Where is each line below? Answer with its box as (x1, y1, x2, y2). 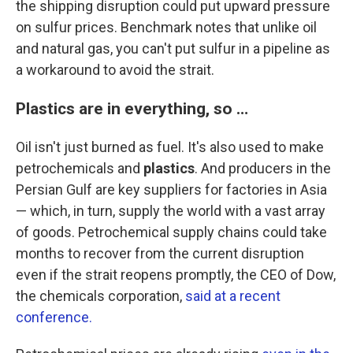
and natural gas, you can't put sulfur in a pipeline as (16, 40, 330, 57)
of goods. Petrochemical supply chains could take (16, 224, 327, 240)
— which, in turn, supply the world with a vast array (16, 203, 325, 219)
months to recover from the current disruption (16, 245, 304, 262)
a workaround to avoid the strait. (16, 61, 214, 78)
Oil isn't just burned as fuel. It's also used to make (16, 139, 324, 155)
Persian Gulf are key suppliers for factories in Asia (16, 181, 327, 198)
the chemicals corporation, (16, 288, 185, 304)
